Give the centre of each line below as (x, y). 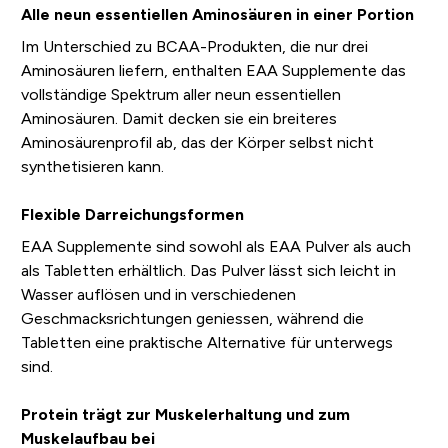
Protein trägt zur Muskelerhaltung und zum (185, 415)
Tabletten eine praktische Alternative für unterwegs (206, 343)
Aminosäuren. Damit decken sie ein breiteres (178, 119)
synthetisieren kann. (92, 167)
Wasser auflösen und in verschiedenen (158, 295)
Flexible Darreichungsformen (132, 215)
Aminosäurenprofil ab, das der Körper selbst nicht (197, 143)
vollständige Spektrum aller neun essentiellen (180, 95)
